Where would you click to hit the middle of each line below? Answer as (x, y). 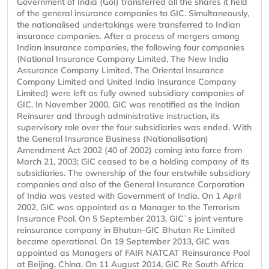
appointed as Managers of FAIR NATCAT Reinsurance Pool (133, 253)
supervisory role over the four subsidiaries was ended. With (134, 128)
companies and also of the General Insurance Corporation (131, 185)
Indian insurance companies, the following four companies (131, 48)
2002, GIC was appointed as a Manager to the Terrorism (128, 207)
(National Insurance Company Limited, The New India (123, 59)
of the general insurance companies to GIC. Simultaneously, (133, 14)
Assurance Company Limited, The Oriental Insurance (120, 71)
